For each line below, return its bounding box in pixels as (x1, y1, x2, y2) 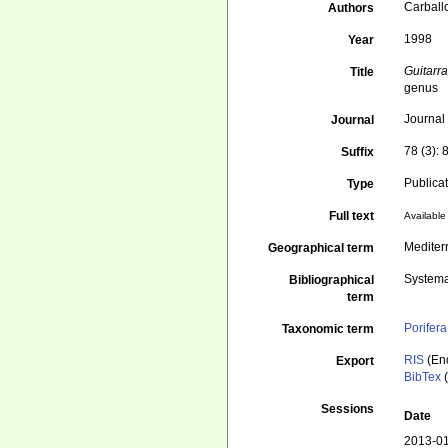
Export (336, 354, 375, 368)
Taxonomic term (282, 322, 375, 336)
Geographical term (268, 241, 375, 255)
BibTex (404, 370, 442, 384)
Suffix (341, 145, 375, 159)
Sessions (321, 402, 375, 416)
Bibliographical (289, 273, 375, 287)
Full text (329, 209, 375, 223)
